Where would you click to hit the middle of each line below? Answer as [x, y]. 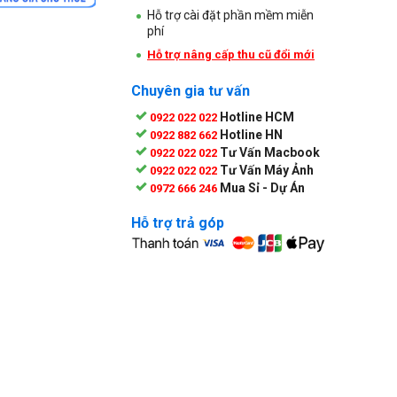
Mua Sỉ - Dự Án [262, 188]
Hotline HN [251, 135]
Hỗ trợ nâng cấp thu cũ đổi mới [231, 54]
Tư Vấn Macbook [270, 152]
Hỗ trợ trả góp [178, 223]
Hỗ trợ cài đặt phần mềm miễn [230, 15]
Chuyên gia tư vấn [191, 91]
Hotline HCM [257, 117]
